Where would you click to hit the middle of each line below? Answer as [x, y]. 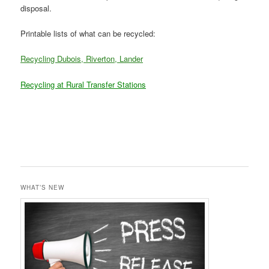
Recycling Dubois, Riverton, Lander [82, 59]
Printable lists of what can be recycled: [88, 34]
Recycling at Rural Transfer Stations [83, 84]
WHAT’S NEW [43, 188]
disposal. [36, 8]
